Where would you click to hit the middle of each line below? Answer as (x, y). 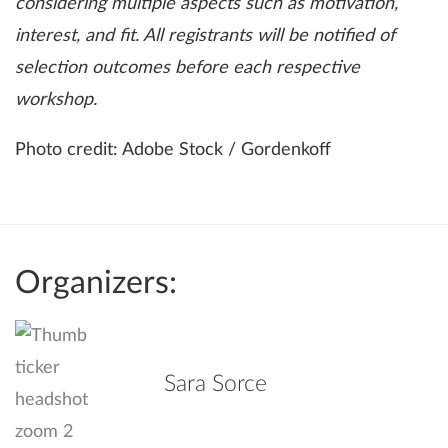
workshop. (56, 100)
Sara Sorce (216, 384)
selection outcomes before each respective (187, 68)
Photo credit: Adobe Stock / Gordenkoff (173, 150)
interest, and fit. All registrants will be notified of (205, 36)
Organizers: (96, 284)
